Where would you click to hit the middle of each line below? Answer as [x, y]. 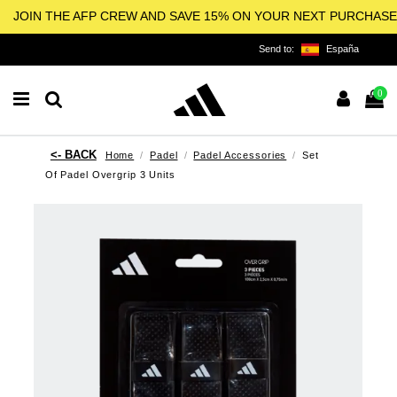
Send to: [278, 48]
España [343, 48]
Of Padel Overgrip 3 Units [110, 174]
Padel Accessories [240, 155]
